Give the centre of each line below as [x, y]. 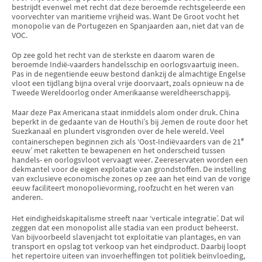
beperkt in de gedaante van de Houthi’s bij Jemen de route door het [130, 122]
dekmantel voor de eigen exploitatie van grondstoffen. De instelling [129, 170]
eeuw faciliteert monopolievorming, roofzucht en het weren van [123, 188]
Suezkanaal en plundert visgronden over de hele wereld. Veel [118, 131]
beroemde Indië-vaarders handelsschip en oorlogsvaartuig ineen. [125, 65]
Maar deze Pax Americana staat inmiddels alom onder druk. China [125, 112]
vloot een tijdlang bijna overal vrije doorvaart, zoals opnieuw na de [128, 84]
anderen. [27, 198]
